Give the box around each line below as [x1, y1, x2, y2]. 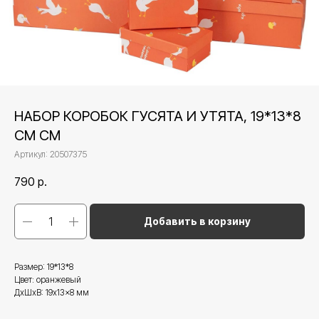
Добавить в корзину [144, 215, 251, 228]
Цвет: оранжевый [14, 274, 81, 286]
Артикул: [14, 149, 50, 159]
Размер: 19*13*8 [14, 261, 73, 273]
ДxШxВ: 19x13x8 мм [14, 287, 89, 298]
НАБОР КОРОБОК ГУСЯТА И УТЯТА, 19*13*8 [14, 108, 301, 125]
